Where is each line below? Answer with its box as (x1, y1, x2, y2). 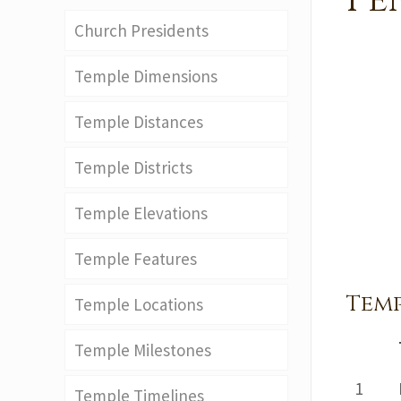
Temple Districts (74, 157, 192, 178)
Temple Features (74, 248, 197, 269)
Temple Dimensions (74, 65, 218, 87)
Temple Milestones (74, 339, 211, 361)
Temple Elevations (74, 202, 208, 224)
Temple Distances (74, 111, 203, 132)
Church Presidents (74, 20, 209, 41)
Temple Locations (74, 294, 203, 315)
